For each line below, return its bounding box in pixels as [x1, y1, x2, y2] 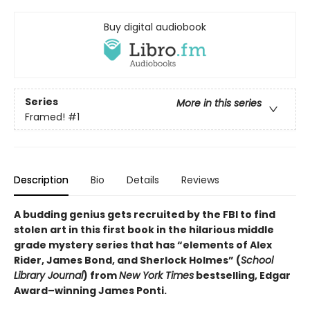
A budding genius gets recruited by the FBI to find [14, 208, 275, 222]
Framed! [25, 109, 65, 124]
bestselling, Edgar [194, 268, 291, 283]
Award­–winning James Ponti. [14, 284, 167, 298]
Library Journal [14, 268, 83, 283]
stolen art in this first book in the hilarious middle [14, 223, 274, 237]
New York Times [119, 268, 194, 283]
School [241, 253, 273, 268]
